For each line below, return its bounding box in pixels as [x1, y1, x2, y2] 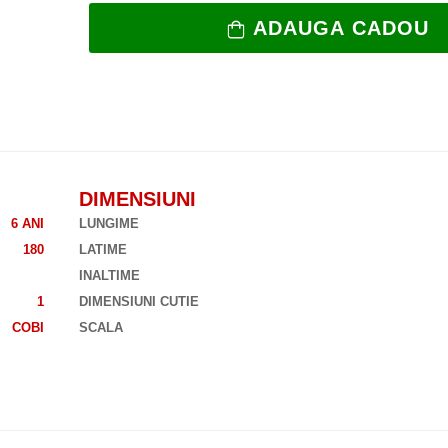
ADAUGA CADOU [252, 17, 429, 40]
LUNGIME [79, 216, 139, 232]
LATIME [79, 242, 127, 258]
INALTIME [79, 268, 140, 284]
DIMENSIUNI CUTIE [79, 294, 199, 310]
